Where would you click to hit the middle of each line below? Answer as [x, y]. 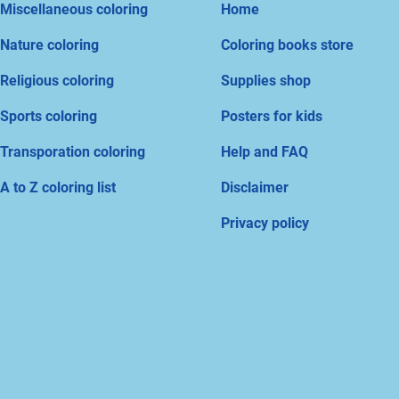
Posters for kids [272, 117]
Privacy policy [265, 224]
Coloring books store [287, 45]
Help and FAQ [265, 152]
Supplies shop [266, 81]
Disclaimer [255, 188]
